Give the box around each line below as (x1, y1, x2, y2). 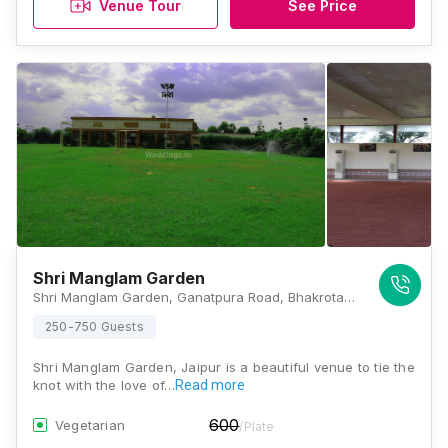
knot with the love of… (33, 377, 176, 393)
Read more (175, 377, 246, 393)
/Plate (239, 419, 275, 434)
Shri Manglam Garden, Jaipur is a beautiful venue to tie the (33, 359, 415, 375)
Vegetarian (55, 417, 125, 433)
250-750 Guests (45, 319, 144, 334)
